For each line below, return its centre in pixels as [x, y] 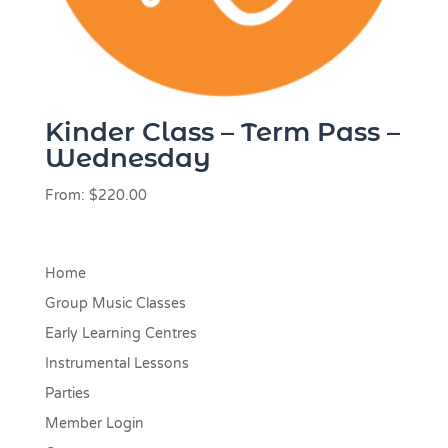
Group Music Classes [115, 304]
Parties [67, 394]
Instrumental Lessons [116, 364]
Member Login [94, 424]
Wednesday [127, 157]
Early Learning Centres [120, 334]
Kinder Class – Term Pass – [222, 131]
